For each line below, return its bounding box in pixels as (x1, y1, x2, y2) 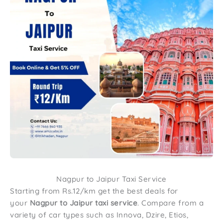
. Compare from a (137, 198, 204, 208)
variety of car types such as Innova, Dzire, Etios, (10, 210, 188, 220)
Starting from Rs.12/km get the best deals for (10, 186, 178, 196)
